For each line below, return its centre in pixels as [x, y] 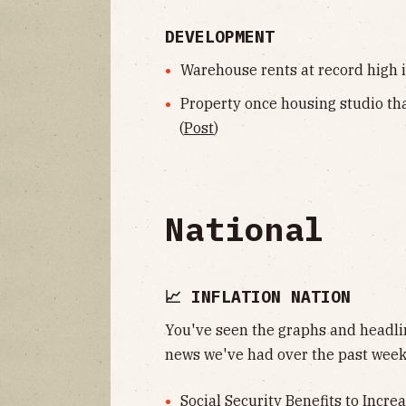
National [245, 229]
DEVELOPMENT [220, 37]
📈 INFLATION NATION [258, 297]
